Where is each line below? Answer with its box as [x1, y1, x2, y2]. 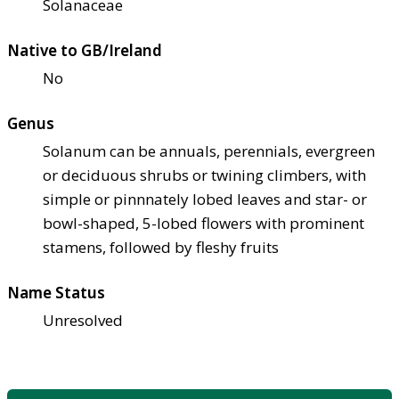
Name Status [7, 281, 105, 303]
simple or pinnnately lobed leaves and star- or [43, 188, 367, 209]
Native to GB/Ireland [7, 39, 162, 61]
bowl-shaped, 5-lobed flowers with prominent [43, 212, 364, 233]
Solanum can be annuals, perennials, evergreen [43, 140, 375, 161]
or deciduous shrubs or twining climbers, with [43, 164, 366, 185]
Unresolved [43, 309, 123, 330]
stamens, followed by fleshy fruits [43, 236, 279, 257]
